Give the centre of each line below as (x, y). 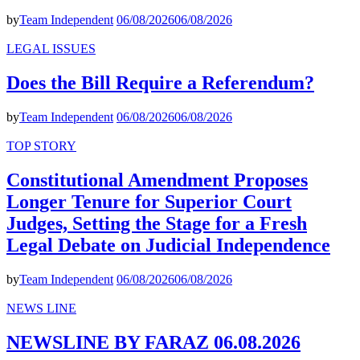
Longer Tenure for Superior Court (149, 201)
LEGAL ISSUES (51, 49)
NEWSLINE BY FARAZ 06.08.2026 (153, 342)
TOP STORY (41, 145)
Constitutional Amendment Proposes (157, 180)
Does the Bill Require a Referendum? (160, 83)
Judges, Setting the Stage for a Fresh (157, 223)
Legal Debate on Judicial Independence (168, 245)
